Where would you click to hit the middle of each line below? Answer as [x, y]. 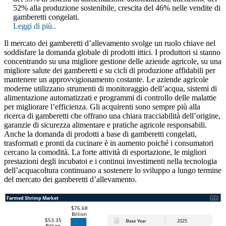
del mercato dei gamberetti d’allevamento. [70, 180]
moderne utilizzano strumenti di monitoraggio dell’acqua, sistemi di [110, 89]
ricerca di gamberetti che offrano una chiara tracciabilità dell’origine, [112, 116]
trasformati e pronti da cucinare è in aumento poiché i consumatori [109, 143]
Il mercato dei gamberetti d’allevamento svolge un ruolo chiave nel [110, 43]
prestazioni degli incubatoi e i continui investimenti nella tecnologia [110, 161]
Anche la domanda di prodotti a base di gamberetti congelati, [100, 134]
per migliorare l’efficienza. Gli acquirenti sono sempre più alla [102, 107]
